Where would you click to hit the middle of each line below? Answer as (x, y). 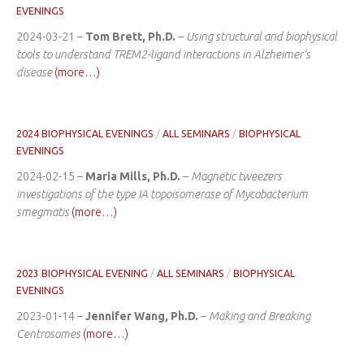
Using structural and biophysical (262, 37)
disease (34, 73)
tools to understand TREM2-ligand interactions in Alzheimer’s (163, 55)
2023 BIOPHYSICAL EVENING (82, 274)
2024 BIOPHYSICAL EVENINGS (85, 134)
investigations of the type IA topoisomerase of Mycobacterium (162, 195)
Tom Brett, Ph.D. (130, 37)
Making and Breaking (260, 316)
